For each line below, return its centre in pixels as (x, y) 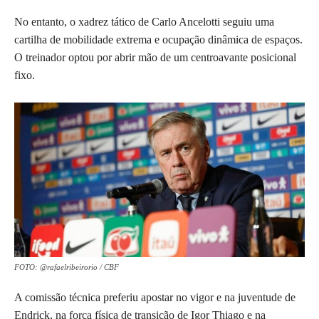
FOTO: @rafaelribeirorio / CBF (67, 267)
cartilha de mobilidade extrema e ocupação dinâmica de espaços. (158, 39)
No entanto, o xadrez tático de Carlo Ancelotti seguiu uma (144, 21)
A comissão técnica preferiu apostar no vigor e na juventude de (155, 297)
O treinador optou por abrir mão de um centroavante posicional (155, 57)
